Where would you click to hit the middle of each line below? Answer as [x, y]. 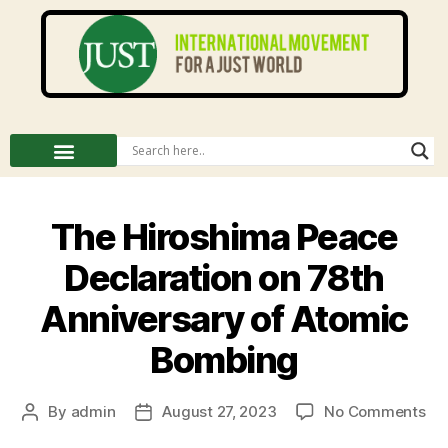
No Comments [375, 411]
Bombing [224, 360]
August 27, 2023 [219, 411]
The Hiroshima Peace [224, 237]
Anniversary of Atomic [224, 319]
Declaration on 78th [224, 278]
